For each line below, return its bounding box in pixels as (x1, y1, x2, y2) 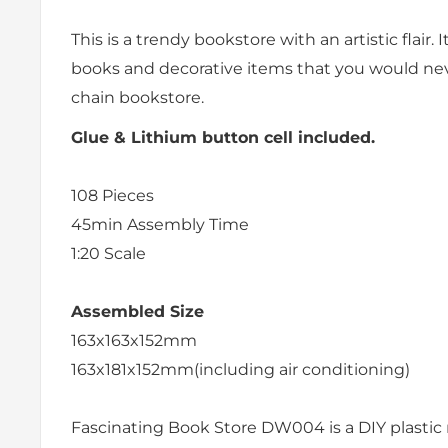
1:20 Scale (71, 243, 146, 263)
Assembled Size (71, 301, 204, 321)
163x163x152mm (71, 330, 197, 350)
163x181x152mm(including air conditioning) (71, 359, 410, 379)
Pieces (102, 185, 154, 205)
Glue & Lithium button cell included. (71, 127, 375, 147)
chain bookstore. (71, 87, 204, 107)
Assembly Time (127, 214, 249, 234)
